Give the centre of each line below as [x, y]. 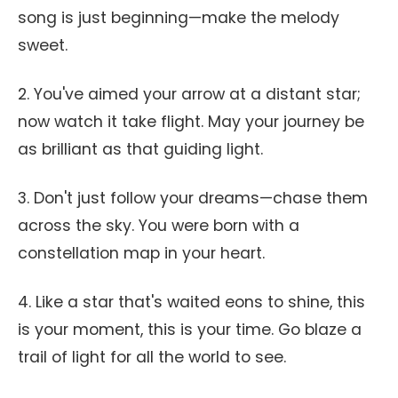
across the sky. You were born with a [159, 226]
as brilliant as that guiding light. [140, 149]
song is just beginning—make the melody [179, 18]
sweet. [43, 45]
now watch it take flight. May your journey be [191, 122]
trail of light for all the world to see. [152, 357]
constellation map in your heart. [141, 253]
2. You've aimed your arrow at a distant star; [189, 94]
